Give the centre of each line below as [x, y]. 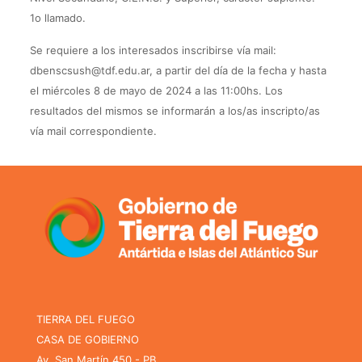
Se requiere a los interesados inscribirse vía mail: [153, 50]
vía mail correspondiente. [93, 131]
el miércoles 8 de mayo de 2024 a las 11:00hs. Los [156, 90]
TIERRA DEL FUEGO [86, 319]
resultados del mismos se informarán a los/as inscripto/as [175, 111]
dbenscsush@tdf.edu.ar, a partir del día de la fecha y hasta [178, 70]
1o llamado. [57, 18]
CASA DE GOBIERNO [88, 339]
